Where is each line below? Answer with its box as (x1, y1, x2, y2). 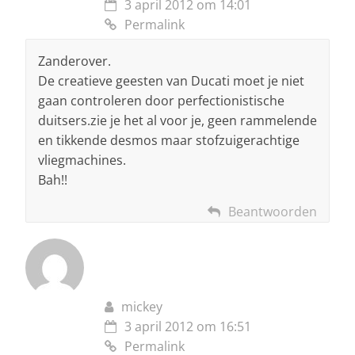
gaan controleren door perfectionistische (38, 92, 284, 110)
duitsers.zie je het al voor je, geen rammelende (38, 112, 317, 130)
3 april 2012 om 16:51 (124, 318, 251, 336)
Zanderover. (38, 52, 111, 71)
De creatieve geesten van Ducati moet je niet (38, 72, 304, 90)
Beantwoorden (228, 203, 317, 221)
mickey (121, 298, 162, 316)
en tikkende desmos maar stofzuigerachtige (38, 132, 300, 150)
